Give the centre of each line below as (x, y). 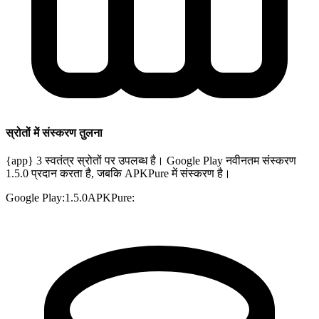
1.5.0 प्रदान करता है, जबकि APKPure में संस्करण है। (118, 174)
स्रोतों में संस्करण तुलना (54, 133)
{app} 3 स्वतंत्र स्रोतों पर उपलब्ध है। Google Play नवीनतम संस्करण (151, 161)
